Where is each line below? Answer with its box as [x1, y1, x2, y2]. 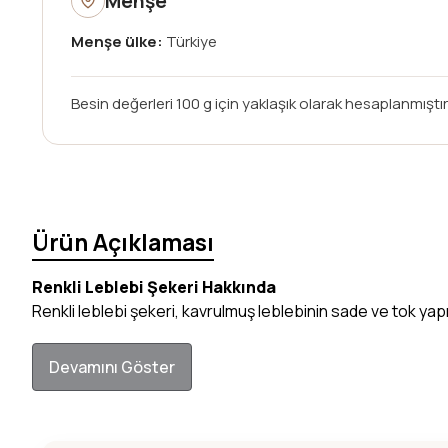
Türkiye [163, 31, 217, 52]
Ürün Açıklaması [32, 226, 214, 258]
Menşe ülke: [71, 31, 163, 52]
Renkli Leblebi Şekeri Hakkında [32, 276, 276, 298]
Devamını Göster [49, 356, 175, 378]
